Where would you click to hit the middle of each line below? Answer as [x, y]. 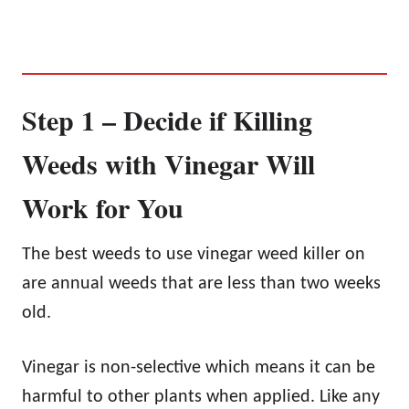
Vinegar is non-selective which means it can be [199, 367]
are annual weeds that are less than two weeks [201, 283]
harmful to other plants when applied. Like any [201, 397]
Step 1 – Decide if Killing [167, 119]
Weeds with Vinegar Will [168, 163]
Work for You [103, 207]
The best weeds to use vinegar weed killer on [194, 254]
